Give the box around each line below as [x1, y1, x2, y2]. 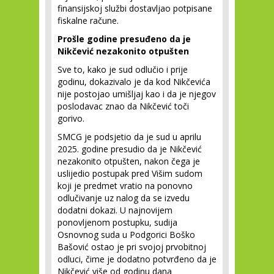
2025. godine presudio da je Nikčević [57, 143, 202, 155]
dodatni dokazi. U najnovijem [57, 204, 172, 216]
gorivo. [57, 113, 84, 124]
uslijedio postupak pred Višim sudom [57, 168, 202, 179]
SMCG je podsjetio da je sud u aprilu [57, 131, 201, 143]
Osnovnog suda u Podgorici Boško [57, 229, 195, 240]
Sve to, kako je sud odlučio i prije [57, 64, 188, 75]
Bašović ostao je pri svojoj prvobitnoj [57, 241, 206, 253]
